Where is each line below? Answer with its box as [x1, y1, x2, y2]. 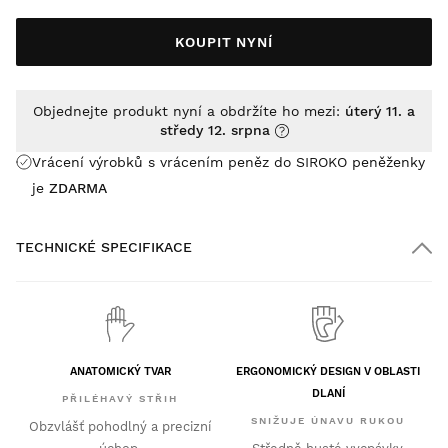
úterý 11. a [345, 102, 415, 119]
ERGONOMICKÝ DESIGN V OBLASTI [236, 365, 420, 379]
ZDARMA [49, 179, 107, 196]
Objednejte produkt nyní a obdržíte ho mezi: [33, 102, 345, 119]
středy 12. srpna [159, 121, 270, 138]
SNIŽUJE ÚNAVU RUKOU [251, 415, 405, 427]
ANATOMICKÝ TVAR [69, 365, 171, 379]
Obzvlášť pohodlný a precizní [29, 419, 211, 435]
